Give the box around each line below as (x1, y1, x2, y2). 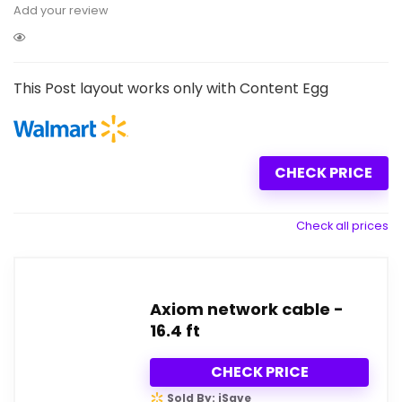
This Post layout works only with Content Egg (13, 78, 328, 99)
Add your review (13, 3, 109, 18)
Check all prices (296, 217, 389, 233)
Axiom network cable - (150, 297, 344, 320)
